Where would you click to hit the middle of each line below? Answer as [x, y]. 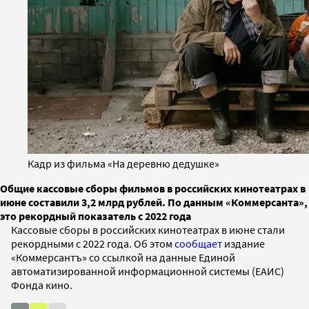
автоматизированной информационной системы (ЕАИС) [148, 271]
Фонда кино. [43, 285]
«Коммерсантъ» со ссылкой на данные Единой [123, 257]
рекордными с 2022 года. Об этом [93, 243]
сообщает [198, 243]
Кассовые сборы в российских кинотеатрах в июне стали [148, 229]
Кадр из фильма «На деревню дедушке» [123, 163]
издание [243, 243]
